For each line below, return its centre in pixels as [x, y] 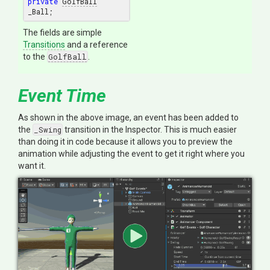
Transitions [44, 45]
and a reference [96, 45]
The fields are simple [62, 33]
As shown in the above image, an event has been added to [128, 118]
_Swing [48, 130]
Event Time [62, 96]
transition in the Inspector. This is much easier [150, 130]
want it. [32, 166]
